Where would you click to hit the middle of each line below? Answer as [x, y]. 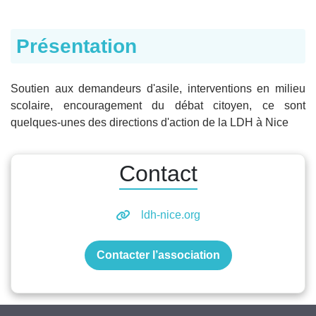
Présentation [77, 46]
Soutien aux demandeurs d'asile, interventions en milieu [158, 88]
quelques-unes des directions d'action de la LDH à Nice [150, 122]
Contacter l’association [158, 255]
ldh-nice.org [171, 214]
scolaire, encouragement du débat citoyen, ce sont [158, 105]
